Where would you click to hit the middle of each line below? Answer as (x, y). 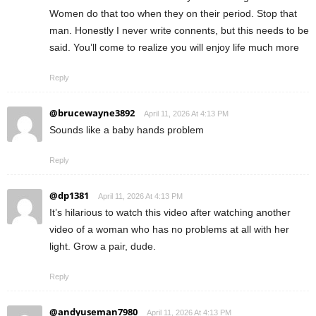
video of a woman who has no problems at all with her (169, 230)
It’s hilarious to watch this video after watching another (170, 213)
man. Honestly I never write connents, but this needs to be (179, 31)
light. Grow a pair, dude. (103, 247)
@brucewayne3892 (92, 113)
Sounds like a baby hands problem (127, 130)
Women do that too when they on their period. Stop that (173, 14)
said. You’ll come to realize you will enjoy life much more (174, 48)
